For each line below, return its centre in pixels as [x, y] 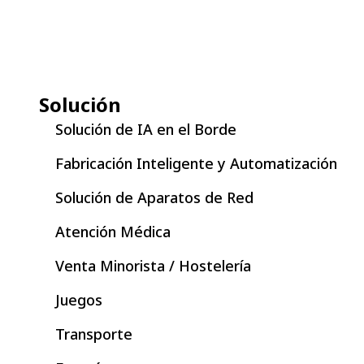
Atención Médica [113, 232]
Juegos [79, 300]
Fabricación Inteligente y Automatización [196, 164]
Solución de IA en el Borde [146, 130]
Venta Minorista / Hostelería [153, 266]
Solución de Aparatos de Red [154, 198]
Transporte [94, 334]
